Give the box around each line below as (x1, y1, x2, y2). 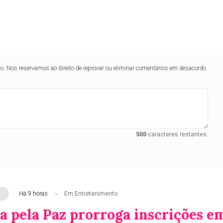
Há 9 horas (18, 190, 48, 198)
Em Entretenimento (64, 190, 117, 198)
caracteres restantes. (146, 131, 208, 138)
